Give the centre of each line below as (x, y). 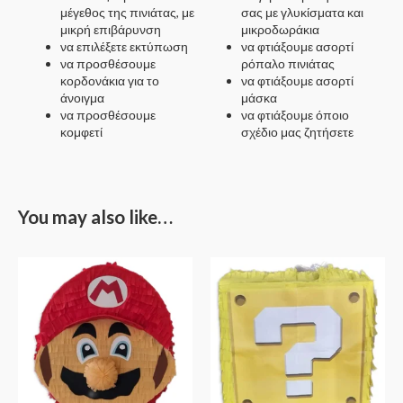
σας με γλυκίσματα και (303, 13)
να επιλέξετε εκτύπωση (125, 47)
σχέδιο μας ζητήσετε (298, 132)
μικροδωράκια (281, 30)
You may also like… (95, 216)
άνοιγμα (83, 98)
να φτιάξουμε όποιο (296, 115)
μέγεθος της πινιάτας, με (128, 13)
